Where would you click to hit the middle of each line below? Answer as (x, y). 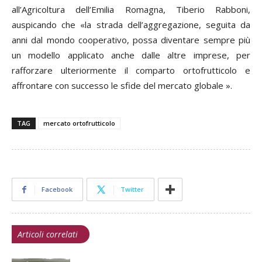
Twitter (132, 189)
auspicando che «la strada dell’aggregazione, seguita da (131, 24)
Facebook (57, 189)
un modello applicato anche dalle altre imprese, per (131, 55)
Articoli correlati (48, 234)
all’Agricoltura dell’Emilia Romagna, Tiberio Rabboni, (131, 9)
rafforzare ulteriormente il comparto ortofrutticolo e (131, 70)
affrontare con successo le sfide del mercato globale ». (122, 85)
